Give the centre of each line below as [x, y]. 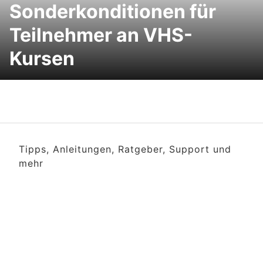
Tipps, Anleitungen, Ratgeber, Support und [125, 149]
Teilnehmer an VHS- [101, 35]
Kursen [42, 58]
